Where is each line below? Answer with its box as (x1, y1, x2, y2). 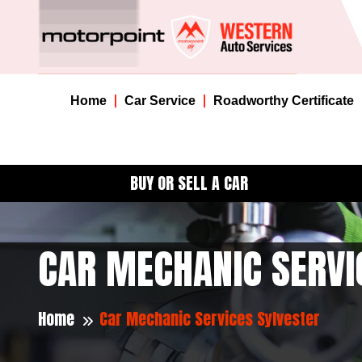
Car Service (124, 93, 196, 107)
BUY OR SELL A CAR (129, 170, 248, 196)
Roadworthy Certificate (213, 93, 354, 107)
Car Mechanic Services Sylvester (99, 305, 320, 331)
